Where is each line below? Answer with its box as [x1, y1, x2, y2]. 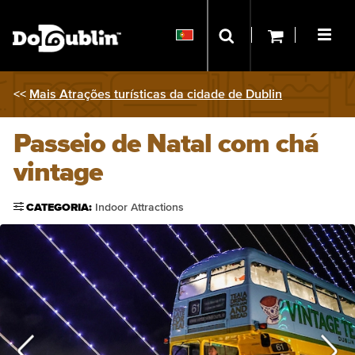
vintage [13, 159, 102, 186]
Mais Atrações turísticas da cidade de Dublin [29, 88, 282, 101]
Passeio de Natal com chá [13, 131, 319, 158]
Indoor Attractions [95, 202, 184, 213]
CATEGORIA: [26, 202, 95, 213]
